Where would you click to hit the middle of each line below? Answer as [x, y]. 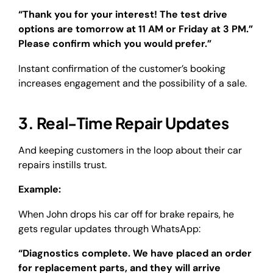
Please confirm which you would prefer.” [115, 44]
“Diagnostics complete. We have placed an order [135, 253]
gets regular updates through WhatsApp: [109, 229]
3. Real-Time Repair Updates [124, 123]
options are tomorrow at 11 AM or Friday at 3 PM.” [136, 29]
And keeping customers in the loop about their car [130, 150]
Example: [40, 190]
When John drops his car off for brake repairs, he [126, 214]
